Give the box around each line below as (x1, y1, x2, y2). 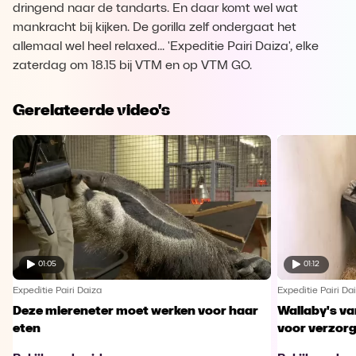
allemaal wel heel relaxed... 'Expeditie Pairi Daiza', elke (13, 41, 319, 53)
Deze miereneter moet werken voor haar (13, 304, 258, 318)
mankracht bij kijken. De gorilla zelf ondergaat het (13, 21, 296, 34)
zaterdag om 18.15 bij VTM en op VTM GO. (13, 60, 252, 72)
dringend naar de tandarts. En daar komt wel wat (13, 2, 298, 15)
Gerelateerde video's (13, 100, 170, 119)
